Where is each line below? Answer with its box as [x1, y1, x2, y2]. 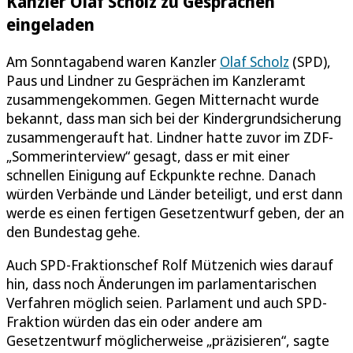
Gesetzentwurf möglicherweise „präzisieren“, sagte [6, 330, 329, 350]
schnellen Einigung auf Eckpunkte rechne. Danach [6, 165, 316, 184]
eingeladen [6, 12, 95, 35]
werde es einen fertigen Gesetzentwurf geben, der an [6, 203, 344, 222]
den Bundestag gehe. [6, 221, 140, 241]
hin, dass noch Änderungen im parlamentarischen [6, 273, 317, 293]
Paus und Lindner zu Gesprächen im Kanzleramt [6, 70, 306, 90]
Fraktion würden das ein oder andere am [6, 311, 262, 331]
